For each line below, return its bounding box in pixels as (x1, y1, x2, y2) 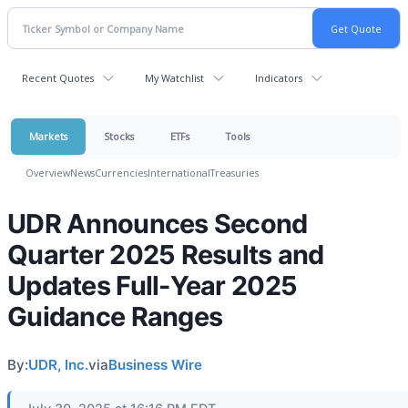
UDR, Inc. (28, 356, 88, 373)
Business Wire (108, 356, 202, 373)
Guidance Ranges (7, 301, 223, 332)
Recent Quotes (22, 71, 94, 85)
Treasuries (210, 166, 259, 179)
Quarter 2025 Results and (7, 239, 324, 270)
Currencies (95, 166, 148, 179)
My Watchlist (145, 71, 204, 85)
